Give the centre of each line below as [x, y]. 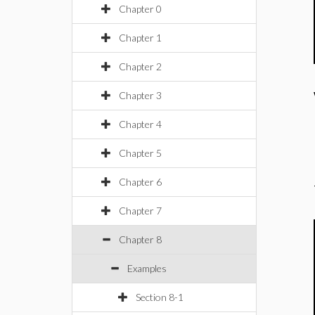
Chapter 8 [140, 239]
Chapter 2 [140, 66]
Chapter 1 [140, 38]
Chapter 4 [140, 124]
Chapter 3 [140, 95]
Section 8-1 [160, 297]
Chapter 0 [140, 9]
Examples [147, 268]
